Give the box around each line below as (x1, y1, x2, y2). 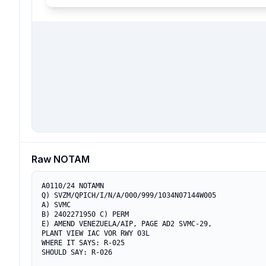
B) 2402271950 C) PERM (42, 210, 129, 218)
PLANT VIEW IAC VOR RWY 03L (42, 229, 150, 237)
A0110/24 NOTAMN (42, 182, 104, 190)
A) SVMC (42, 201, 71, 209)
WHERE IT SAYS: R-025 (42, 239, 125, 247)
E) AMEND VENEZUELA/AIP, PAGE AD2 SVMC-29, (42, 220, 216, 228)
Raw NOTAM (31, 153, 90, 165)
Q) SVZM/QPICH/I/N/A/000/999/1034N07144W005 (42, 191, 216, 199)
